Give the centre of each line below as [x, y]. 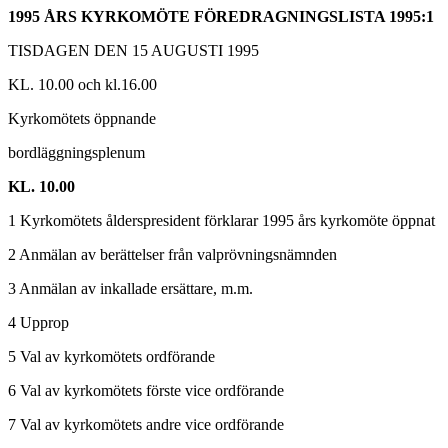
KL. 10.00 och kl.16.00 [82, 84]
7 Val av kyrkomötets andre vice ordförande [146, 424]
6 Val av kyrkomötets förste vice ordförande [146, 390]
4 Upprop [38, 322]
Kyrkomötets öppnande [82, 118]
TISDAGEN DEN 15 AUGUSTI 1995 [133, 50]
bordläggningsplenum [76, 152]
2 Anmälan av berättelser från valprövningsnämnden [172, 254]
